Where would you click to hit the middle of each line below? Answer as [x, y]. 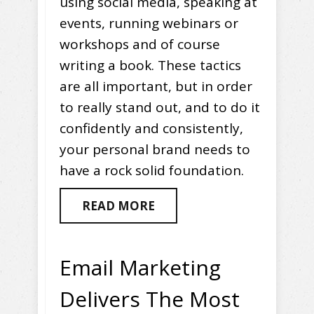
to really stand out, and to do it [160, 108]
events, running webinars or [149, 23]
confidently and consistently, [151, 129]
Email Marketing [140, 268]
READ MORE [118, 206]
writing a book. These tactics [150, 66]
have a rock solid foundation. [152, 171]
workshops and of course [140, 45]
